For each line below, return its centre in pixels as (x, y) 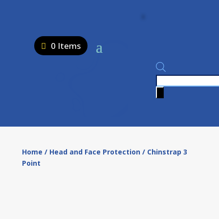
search (166, 91)
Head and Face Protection (95, 152)
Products (170, 80)
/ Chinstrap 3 (164, 152)
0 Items (66, 46)
